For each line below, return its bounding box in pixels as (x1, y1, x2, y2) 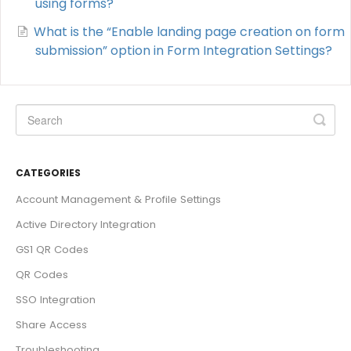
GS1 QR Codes (16, 241, 89, 257)
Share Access (16, 317, 87, 332)
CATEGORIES (16, 165, 81, 179)
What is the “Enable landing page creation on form (34, 22, 345, 41)
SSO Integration (16, 291, 96, 307)
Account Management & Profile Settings (16, 191, 221, 207)
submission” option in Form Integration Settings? (35, 41, 332, 60)
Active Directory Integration (16, 216, 156, 232)
